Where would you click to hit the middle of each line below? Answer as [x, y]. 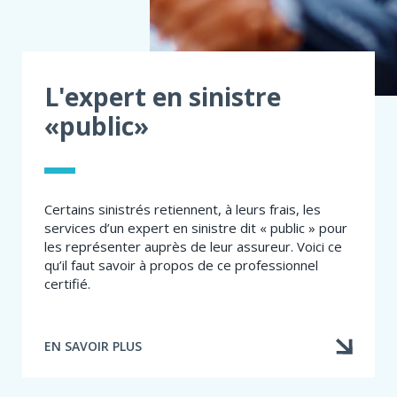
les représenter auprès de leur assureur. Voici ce [193, 246]
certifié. [67, 283]
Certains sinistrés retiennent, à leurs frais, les [183, 209]
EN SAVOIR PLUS [93, 346]
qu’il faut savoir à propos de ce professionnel [181, 265]
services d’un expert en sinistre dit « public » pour [196, 227]
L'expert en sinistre [163, 96]
